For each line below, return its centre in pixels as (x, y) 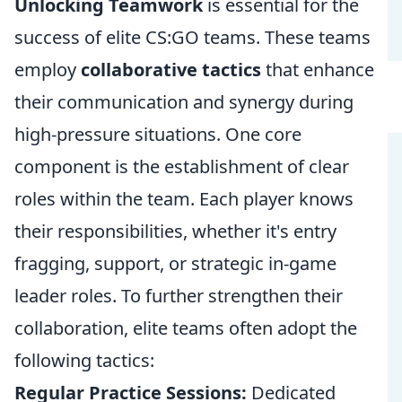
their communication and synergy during (184, 102)
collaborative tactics (171, 70)
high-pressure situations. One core (158, 134)
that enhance (318, 70)
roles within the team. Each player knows (184, 199)
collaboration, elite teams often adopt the (186, 328)
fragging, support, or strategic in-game (175, 263)
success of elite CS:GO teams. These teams (192, 37)
